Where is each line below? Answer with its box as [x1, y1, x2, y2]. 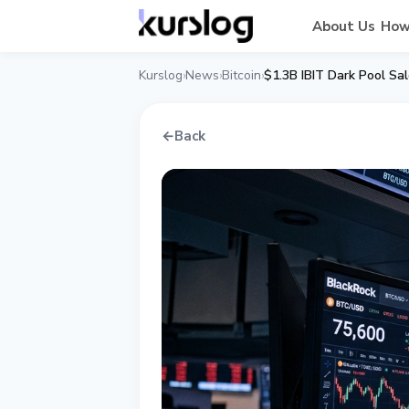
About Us [311, 16, 375, 36]
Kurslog [139, 67, 183, 84]
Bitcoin [222, 67, 261, 84]
